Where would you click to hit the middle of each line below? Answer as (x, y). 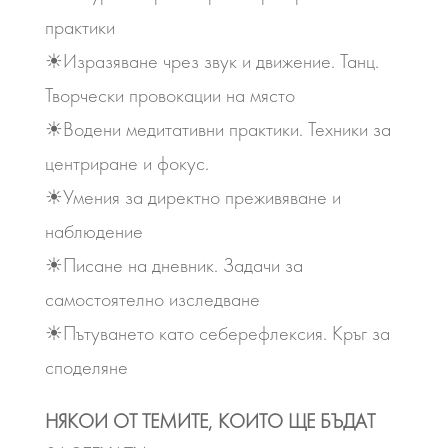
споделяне (86, 367)
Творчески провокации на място (169, 95)
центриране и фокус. (126, 163)
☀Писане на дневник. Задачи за (173, 265)
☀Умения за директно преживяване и (192, 197)
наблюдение (93, 231)
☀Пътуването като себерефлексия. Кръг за (217, 333)
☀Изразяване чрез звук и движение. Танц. (211, 61)
